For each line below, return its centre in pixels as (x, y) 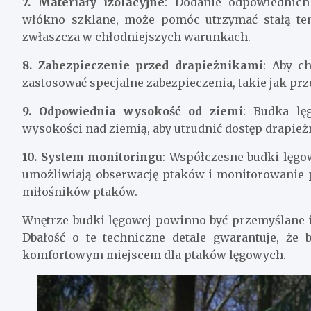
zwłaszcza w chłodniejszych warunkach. (136, 36)
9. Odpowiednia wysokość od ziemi (133, 111)
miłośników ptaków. (80, 191)
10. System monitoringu (93, 157)
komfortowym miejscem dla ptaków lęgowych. (154, 254)
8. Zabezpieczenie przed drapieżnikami (143, 65)
